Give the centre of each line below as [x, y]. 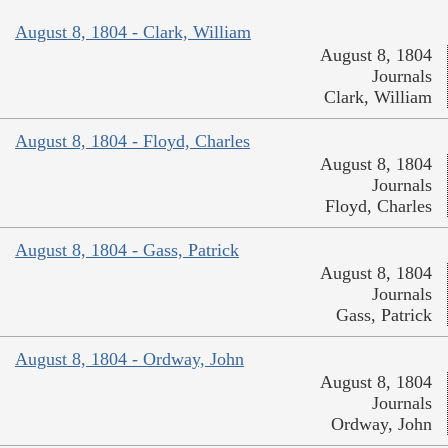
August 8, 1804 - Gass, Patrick [127, 250]
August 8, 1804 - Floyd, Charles [132, 141]
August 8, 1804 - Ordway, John [129, 359]
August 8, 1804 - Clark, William [133, 32]
